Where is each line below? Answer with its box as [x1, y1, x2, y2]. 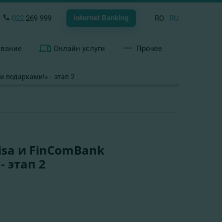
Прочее [136, 44, 162, 53]
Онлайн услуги [53, 44, 105, 53]
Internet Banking [73, 13, 129, 22]
